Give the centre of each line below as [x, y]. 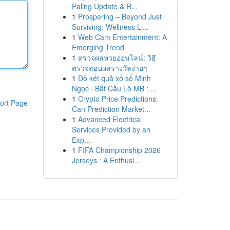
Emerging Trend [98, 47]
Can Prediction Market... [111, 109]
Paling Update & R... [104, 6]
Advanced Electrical [110, 119]
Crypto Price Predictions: [118, 99]
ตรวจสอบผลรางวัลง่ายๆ [109, 68]
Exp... [81, 140]
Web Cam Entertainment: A [122, 37]
